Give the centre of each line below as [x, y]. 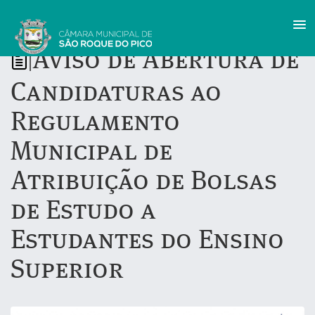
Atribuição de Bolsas [144, 182]
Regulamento [95, 123]
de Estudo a [83, 212]
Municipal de [91, 153]
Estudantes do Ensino [147, 241]
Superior [67, 271]
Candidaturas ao [116, 94]
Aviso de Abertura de [166, 61]
